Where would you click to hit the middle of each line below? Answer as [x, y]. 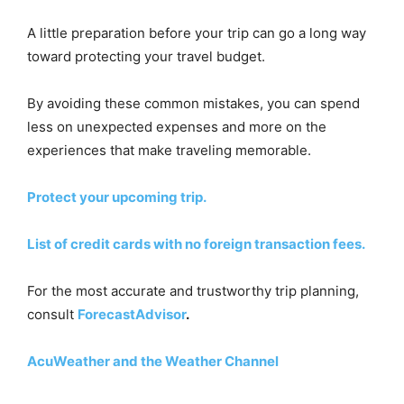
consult [52, 315]
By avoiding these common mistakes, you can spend [193, 104]
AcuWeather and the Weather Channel [153, 362]
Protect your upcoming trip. [117, 197]
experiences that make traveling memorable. [169, 151]
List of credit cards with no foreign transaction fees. [196, 244]
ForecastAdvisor [132, 315]
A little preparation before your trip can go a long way [197, 33]
